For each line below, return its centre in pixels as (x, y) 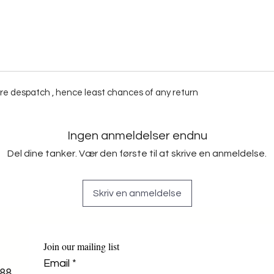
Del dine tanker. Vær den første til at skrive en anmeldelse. (137, 153)
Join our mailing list (81, 246)
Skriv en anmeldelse (137, 193)
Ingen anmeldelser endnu (137, 135)
